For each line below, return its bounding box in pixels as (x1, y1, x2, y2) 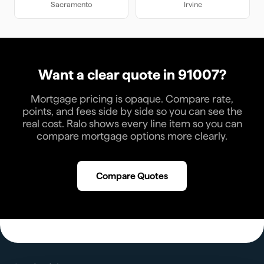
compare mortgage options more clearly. (37, 130, 227, 142)
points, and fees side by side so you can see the (22, 105, 242, 117)
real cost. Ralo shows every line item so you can (22, 117, 242, 130)
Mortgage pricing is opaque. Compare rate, (31, 93, 233, 105)
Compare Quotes (96, 170, 168, 181)
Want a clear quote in (38, 66, 178, 83)
